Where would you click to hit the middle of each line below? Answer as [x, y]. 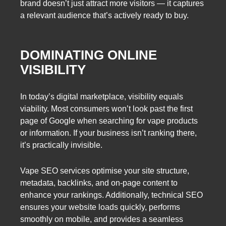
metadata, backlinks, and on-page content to [99, 183]
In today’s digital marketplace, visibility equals [102, 96]
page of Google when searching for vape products [109, 121]
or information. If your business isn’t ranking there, [108, 133]
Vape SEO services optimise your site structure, [105, 171]
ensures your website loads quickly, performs [100, 207]
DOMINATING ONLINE [89, 55]
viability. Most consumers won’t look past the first [106, 108]
